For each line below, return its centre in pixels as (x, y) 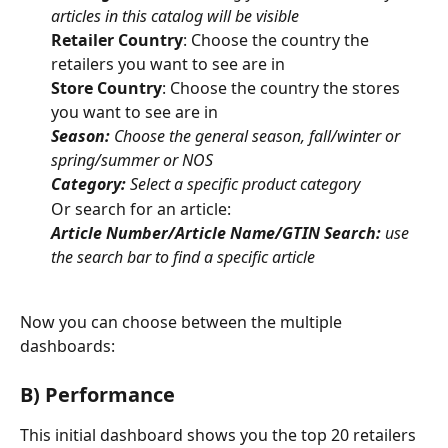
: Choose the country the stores (283, 88)
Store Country (106, 88)
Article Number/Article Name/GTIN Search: (216, 233)
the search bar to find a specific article (183, 257)
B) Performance (97, 395)
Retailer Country (117, 40)
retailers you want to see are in (168, 64)
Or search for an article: (141, 208)
